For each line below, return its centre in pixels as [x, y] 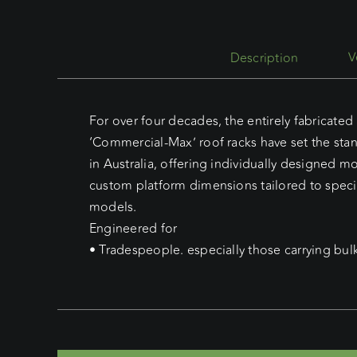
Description [264, 58]
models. [113, 207]
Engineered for [133, 228]
